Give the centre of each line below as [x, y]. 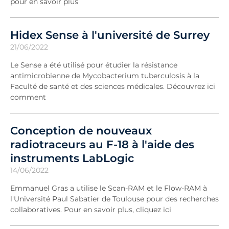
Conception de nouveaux [81, 130]
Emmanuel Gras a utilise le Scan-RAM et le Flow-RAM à [109, 188]
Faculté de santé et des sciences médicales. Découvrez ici [113, 86]
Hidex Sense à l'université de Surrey [110, 35]
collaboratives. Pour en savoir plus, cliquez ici [91, 209]
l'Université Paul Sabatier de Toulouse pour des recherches [114, 199]
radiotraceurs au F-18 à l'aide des [102, 144]
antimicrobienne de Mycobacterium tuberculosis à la [105, 75]
